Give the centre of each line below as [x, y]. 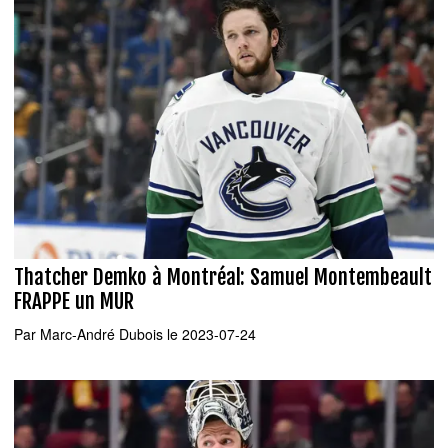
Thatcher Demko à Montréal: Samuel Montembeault [223, 277]
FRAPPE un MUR [74, 301]
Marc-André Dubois [101, 333]
